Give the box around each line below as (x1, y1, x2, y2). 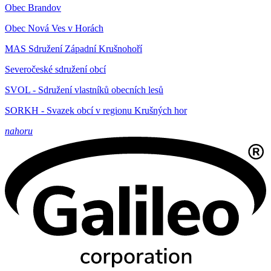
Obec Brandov (5, 2, 61, 13)
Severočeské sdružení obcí (5, 64, 106, 75)
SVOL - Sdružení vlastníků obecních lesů (5, 85, 163, 96)
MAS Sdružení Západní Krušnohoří (5, 44, 142, 54)
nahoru (5, 126, 33, 137)
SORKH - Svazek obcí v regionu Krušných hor (5, 105, 187, 116)
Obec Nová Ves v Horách (5, 23, 103, 34)
